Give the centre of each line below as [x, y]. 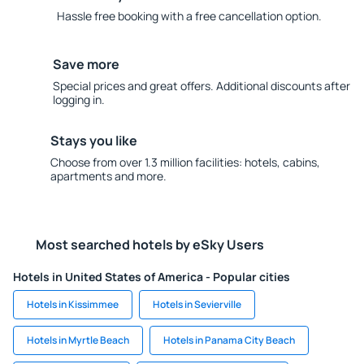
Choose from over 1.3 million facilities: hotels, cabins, [185, 162]
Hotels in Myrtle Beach [78, 340]
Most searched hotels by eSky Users [150, 245]
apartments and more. [108, 176]
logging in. [78, 100]
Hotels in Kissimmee [73, 304]
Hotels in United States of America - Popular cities [152, 277]
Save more [86, 64]
